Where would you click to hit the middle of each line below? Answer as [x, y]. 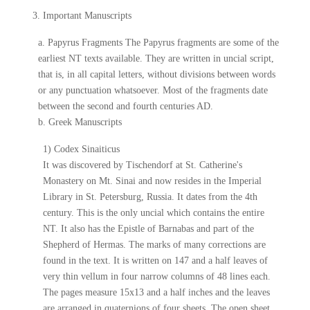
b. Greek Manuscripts [80, 122]
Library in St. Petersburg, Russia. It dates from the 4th [151, 197]
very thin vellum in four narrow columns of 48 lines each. [157, 276]
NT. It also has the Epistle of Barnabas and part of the [149, 229]
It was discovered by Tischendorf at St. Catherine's [143, 165]
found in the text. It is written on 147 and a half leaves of [156, 261]
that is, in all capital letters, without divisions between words [156, 74]
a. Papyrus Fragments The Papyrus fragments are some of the [158, 43]
